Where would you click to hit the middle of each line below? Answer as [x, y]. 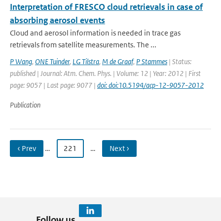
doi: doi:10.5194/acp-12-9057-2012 [150, 85]
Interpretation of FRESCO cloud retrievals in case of [106, 7]
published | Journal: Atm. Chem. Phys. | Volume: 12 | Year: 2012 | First [105, 73]
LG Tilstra [86, 61]
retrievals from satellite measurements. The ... [83, 45]
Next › [119, 148]
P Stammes [152, 61]
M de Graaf [118, 61]
